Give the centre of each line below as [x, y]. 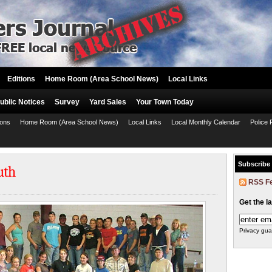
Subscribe [254, 164]
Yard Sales [108, 102]
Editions [21, 79]
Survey [67, 102]
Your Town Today [165, 102]
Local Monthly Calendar [206, 122]
